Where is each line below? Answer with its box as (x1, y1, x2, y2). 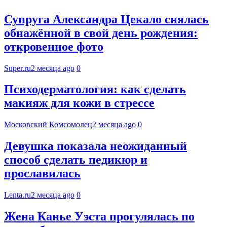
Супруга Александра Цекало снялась (4, 12, 209, 26)
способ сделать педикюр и (4, 153, 147, 167)
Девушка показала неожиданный (4, 139, 187, 153)
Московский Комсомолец (4, 120, 92, 129)
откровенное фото (4, 40, 103, 53)
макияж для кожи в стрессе (4, 96, 155, 110)
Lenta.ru (4, 191, 31, 200)
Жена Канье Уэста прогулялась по (4, 210, 195, 223)
